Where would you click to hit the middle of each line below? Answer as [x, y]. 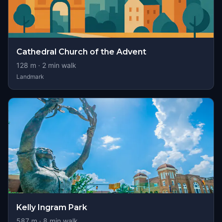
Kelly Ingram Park [52, 207]
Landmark [30, 77]
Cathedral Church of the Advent [81, 52]
